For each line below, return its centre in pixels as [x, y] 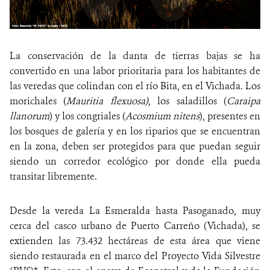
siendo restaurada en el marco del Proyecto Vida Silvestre [135, 256]
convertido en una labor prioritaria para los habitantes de [135, 71]
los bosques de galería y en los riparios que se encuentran [135, 131]
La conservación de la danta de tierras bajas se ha [135, 55]
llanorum [30, 116]
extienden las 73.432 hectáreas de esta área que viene [135, 240]
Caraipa [244, 101]
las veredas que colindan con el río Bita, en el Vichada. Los [135, 86]
